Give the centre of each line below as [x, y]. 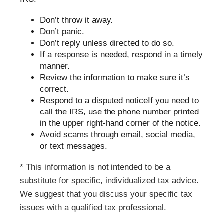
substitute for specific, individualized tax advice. [109, 180]
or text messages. [73, 146]
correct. [54, 89]
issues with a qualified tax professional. [93, 207]
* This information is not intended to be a [95, 167]
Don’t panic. [62, 32]
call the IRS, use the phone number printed [119, 112]
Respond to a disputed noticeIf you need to [119, 100]
